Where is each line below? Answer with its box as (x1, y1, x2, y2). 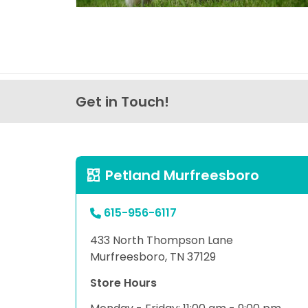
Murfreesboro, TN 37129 (90, 248, 216, 265)
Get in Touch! (76, 91, 169, 111)
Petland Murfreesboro (105, 165, 260, 185)
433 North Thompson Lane (90, 232, 233, 248)
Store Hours (90, 274, 157, 291)
